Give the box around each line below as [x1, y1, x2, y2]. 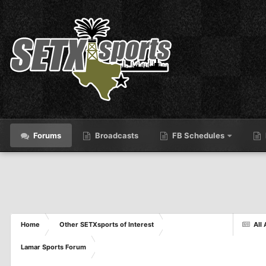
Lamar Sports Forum [21, 243, 86, 251]
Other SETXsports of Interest [59, 220, 154, 229]
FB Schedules [170, 131, 226, 140]
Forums [31, 131, 61, 140]
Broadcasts [93, 131, 138, 140]
